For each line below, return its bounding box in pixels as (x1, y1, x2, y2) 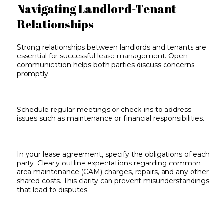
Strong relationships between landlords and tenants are (17, 43, 207, 52)
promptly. (17, 69, 50, 79)
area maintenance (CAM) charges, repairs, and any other (17, 167, 209, 176)
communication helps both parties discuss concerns (17, 60, 195, 70)
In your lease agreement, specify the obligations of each (17, 149, 210, 159)
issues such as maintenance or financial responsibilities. (17, 114, 205, 123)
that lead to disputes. (17, 185, 89, 194)
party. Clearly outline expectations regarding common (17, 158, 201, 167)
